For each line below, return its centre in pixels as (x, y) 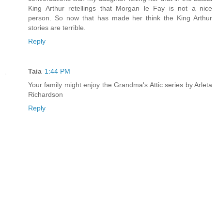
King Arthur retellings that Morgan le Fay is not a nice (120, 8)
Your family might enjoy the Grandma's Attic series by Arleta (120, 85)
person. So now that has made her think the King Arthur (120, 18)
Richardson (46, 95)
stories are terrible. (57, 28)
